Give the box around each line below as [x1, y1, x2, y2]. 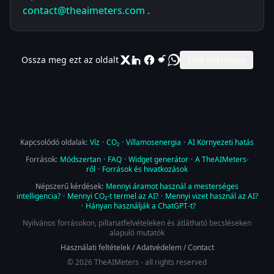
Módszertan [59, 154, 101, 165]
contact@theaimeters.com [23, 4, 147, 17]
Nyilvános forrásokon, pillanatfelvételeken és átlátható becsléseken [23, 218, 251, 228]
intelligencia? [16, 191, 61, 201]
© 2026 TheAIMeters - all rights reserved [67, 257, 207, 267]
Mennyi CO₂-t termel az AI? [67, 191, 158, 201]
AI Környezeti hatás [188, 137, 254, 147]
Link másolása [187, 54, 245, 65]
